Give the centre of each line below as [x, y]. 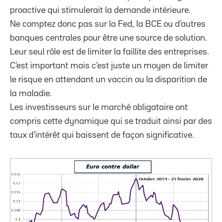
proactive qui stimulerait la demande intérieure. [100, 10]
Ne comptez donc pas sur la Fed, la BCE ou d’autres [108, 24]
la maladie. [31, 93]
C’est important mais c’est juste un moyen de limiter [109, 66]
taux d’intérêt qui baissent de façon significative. [102, 135]
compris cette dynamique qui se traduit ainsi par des [111, 121]
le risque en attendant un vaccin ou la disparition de [109, 80]
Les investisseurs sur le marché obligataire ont [99, 107]
